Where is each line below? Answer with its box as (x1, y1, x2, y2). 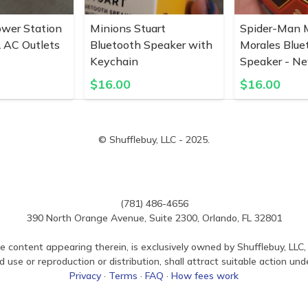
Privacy (69, 269, 101, 282)
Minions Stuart (90, 21, 166, 35)
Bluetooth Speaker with (90, 38, 213, 52)
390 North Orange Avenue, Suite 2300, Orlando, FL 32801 (26, 212, 282, 224)
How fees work (171, 269, 239, 282)
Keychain (90, 54, 139, 68)
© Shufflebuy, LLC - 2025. (98, 133, 210, 146)
